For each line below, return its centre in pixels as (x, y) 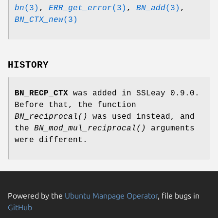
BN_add (151, 9)
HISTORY (28, 65)
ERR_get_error (80, 9)
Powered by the (36, 195)
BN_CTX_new (39, 20)
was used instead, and (141, 117)
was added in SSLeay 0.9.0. (134, 93)
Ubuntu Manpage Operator (111, 195)
